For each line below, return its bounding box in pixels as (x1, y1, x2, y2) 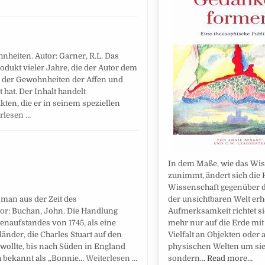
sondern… (167, 253, 207, 263)
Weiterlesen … (86, 254, 138, 263)
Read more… (206, 253, 253, 263)
